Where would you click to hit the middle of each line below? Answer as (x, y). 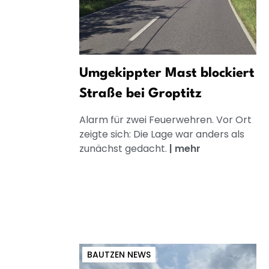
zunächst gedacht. (124, 148)
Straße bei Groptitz (141, 93)
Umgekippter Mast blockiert (167, 73)
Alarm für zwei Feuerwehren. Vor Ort (165, 119)
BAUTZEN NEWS (119, 254)
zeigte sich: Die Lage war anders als (162, 134)
